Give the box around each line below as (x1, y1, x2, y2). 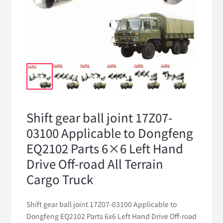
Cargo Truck (26, 170, 93, 188)
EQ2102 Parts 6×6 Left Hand (26, 139, 183, 157)
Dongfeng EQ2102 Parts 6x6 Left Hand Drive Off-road (26, 211, 197, 221)
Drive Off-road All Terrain (26, 155, 163, 173)
